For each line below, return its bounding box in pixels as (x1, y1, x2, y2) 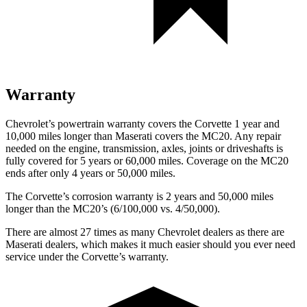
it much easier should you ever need (138, 238, 295, 250)
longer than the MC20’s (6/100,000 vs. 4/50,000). (5, 202, 220, 214)
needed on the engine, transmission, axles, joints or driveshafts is (5, 142, 283, 154)
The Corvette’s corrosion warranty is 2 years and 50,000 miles (5, 190, 273, 202)
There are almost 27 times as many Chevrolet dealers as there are (5, 225, 284, 238)
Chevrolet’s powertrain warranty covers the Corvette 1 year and (5, 117, 280, 130)
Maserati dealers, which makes (5, 238, 138, 250)
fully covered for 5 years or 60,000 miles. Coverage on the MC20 (5, 154, 288, 167)
